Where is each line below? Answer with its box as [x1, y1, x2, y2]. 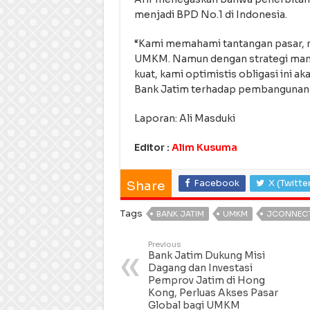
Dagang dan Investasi [147, 262, 253, 275]
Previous [147, 239, 181, 250]
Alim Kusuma [171, 141, 237, 154]
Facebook [193, 177, 239, 190]
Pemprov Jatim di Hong [147, 274, 265, 287]
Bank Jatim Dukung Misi [147, 249, 265, 262]
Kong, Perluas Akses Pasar [147, 286, 278, 300]
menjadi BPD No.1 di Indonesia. [134, 8, 287, 21]
